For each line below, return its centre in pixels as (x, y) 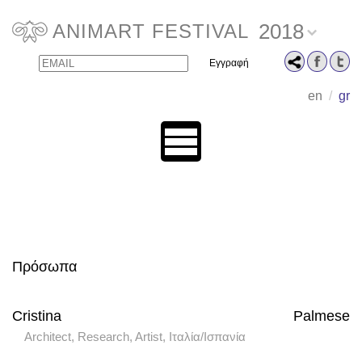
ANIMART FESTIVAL (151, 31)
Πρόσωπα (44, 267)
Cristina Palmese (181, 316)
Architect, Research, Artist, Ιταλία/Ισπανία (135, 337)
